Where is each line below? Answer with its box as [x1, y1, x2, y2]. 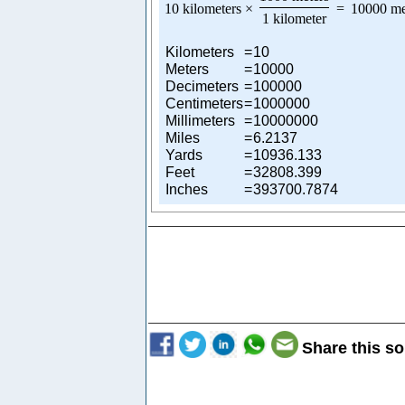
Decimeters [165, 78, 239, 94]
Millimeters [165, 112, 235, 128]
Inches [165, 181, 208, 197]
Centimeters [165, 95, 243, 111]
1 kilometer [261, 10, 326, 26]
